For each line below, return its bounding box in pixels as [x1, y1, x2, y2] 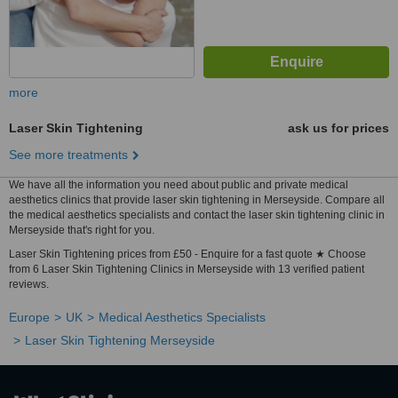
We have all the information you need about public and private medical [9, 179, 348, 191]
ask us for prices [288, 121, 389, 135]
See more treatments [9, 147, 128, 162]
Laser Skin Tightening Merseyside [25, 333, 215, 347]
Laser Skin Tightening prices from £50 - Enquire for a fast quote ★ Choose [9, 248, 366, 260]
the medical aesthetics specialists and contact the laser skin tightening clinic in [9, 209, 385, 221]
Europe [9, 310, 50, 324]
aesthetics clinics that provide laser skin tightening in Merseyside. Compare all [9, 194, 385, 206]
